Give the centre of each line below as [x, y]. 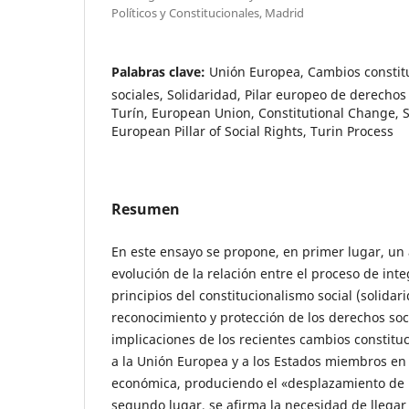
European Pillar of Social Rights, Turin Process [252, 131]
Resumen [146, 209]
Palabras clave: [160, 71]
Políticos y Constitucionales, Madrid [208, 12]
